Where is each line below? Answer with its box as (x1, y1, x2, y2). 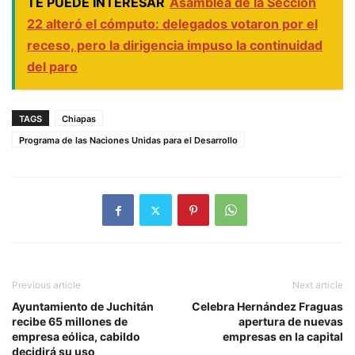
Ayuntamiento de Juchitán (12, 300, 154, 314)
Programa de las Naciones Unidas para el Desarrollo (19, 135, 238, 147)
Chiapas (62, 113, 96, 125)
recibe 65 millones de (12, 315, 128, 329)
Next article (292, 279, 343, 292)
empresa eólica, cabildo (12, 330, 140, 344)
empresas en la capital (223, 330, 343, 344)
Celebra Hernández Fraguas (192, 300, 343, 314)
